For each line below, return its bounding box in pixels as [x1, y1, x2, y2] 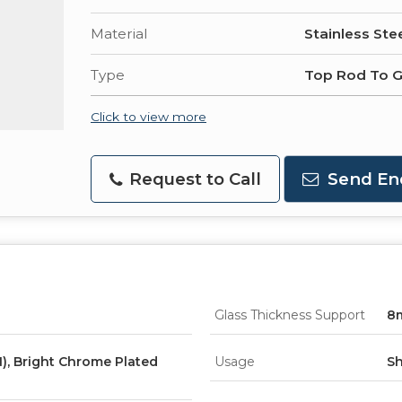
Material [91, 24, 148, 42]
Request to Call [125, 168, 261, 189]
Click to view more [91, 109, 206, 124]
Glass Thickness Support [214, 306, 365, 323]
